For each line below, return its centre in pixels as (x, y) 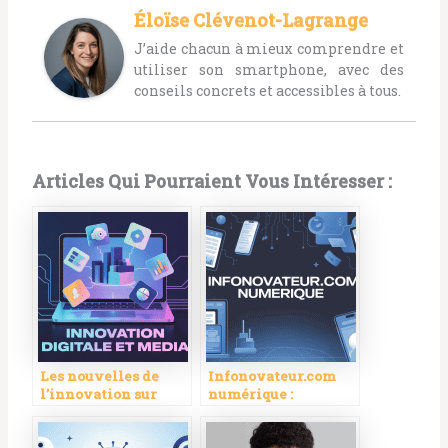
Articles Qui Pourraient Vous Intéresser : (211, 182)
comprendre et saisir (282, 412)
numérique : (250, 394)
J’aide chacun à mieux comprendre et (269, 49)
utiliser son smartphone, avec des (269, 70)
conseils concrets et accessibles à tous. (267, 91)
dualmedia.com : (97, 412)
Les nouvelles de (99, 376)
